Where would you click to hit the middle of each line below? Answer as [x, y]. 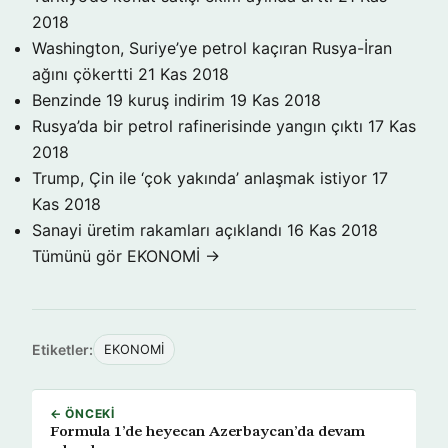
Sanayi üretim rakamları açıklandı [157, 230]
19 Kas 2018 [275, 100]
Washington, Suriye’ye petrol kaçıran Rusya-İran [212, 48]
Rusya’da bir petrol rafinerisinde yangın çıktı [197, 126]
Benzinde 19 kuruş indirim [128, 100]
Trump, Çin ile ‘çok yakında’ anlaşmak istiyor [199, 178]
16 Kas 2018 [332, 230]
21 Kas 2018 [183, 74]
